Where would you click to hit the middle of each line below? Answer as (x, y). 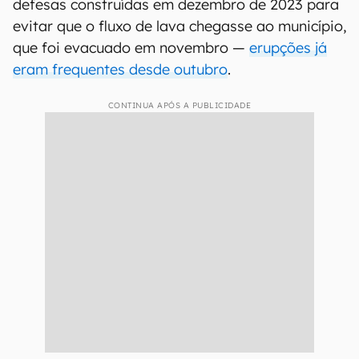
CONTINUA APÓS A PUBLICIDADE (179, 105)
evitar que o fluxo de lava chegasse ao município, (179, 26)
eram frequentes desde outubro (120, 69)
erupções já (288, 48)
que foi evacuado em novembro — (131, 48)
